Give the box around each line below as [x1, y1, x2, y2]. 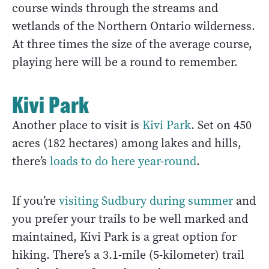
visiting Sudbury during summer [59, 193, 233, 210]
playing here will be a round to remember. [12, 54, 238, 71]
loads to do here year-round [50, 153, 196, 170]
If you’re [12, 193, 59, 210]
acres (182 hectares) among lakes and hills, [12, 135, 241, 152]
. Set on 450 [191, 117, 252, 134]
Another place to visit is [12, 117, 142, 134]
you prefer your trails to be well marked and [12, 211, 248, 228]
